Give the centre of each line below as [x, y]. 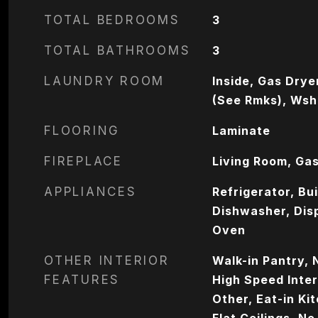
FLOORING [82, 131]
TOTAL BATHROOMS [117, 50]
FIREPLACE [83, 161]
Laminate [241, 131]
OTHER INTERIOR [107, 261]
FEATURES [82, 280]
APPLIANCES [91, 192]
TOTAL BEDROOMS [112, 20]
